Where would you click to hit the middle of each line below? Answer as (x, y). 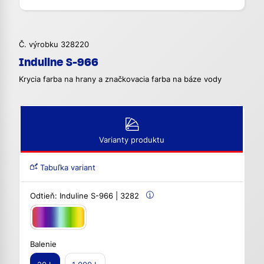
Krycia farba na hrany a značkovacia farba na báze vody (120, 80)
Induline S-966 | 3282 (99, 196)
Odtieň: (45, 196)
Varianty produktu (132, 140)
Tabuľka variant (67, 168)
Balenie (43, 244)
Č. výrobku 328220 (54, 45)
